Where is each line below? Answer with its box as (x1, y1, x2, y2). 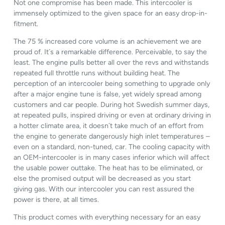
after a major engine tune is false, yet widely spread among (14, 89, 202, 98)
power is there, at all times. (14, 195, 99, 204)
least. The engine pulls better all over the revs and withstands (14, 58, 209, 67)
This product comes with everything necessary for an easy (14, 213, 201, 222)
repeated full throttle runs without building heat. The (14, 68, 180, 77)
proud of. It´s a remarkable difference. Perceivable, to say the (14, 47, 207, 56)
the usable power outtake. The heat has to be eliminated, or (14, 163, 203, 172)
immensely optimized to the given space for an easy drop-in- (14, 9, 208, 18)
